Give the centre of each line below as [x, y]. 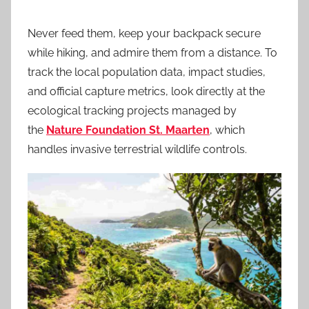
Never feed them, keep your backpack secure [144, 33]
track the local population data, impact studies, [147, 72]
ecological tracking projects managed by [132, 111]
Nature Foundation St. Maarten [128, 130]
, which [227, 130]
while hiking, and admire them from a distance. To [152, 53]
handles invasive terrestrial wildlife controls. [137, 149]
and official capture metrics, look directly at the [146, 91]
